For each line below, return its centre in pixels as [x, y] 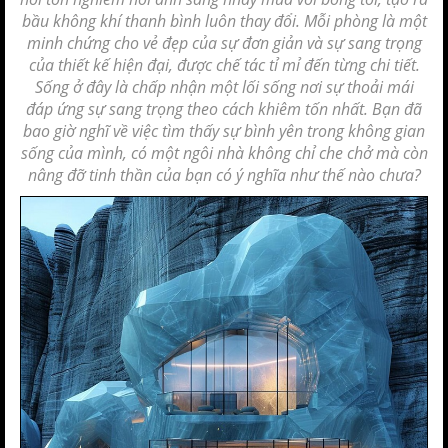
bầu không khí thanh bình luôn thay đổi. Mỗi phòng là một [224, 21]
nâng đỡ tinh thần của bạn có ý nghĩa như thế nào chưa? [224, 175]
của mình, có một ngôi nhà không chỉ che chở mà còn [240, 153]
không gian [386, 131]
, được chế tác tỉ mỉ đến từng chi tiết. [294, 65]
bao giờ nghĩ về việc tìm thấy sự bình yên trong [185, 131]
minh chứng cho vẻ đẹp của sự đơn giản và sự [187, 43]
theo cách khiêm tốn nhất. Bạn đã [302, 109]
